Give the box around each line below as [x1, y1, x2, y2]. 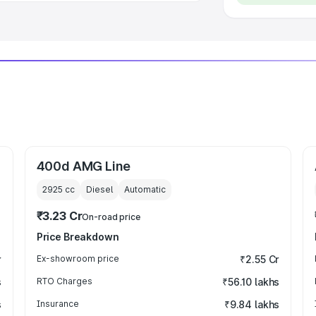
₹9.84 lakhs [224, 298, 280, 310]
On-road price [82, 212, 140, 222]
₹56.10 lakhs [221, 276, 280, 288]
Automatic [123, 184, 166, 195]
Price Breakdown [36, 231, 119, 243]
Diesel [85, 184, 113, 195]
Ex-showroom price [36, 253, 119, 264]
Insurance [36, 298, 79, 309]
